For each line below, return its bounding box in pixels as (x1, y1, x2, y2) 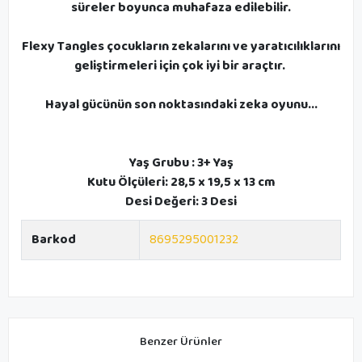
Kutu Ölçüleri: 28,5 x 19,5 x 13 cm (86, 171, 276, 192)
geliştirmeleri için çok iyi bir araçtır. (74, 55, 288, 76)
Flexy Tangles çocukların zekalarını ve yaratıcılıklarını (22, 36, 340, 57)
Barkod (32, 229, 76, 250)
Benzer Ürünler (140, 331, 222, 351)
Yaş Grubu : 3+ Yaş (128, 152, 234, 173)
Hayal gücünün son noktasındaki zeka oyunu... (44, 94, 318, 115)
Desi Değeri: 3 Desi (125, 191, 237, 212)
